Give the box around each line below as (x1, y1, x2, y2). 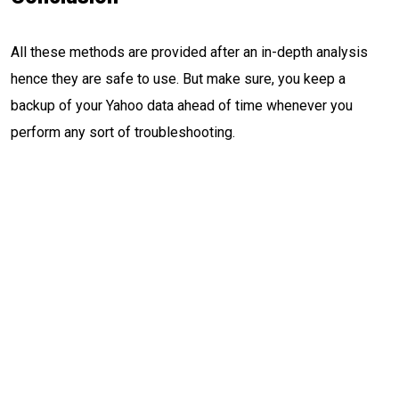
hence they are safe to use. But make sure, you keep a (11, 70, 346, 87)
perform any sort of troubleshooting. (11, 124, 235, 141)
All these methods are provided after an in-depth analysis (11, 44, 368, 61)
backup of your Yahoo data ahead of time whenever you (11, 97, 353, 114)
